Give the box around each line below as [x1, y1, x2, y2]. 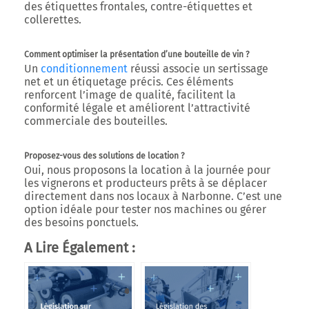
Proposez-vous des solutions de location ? [24, 151, 185, 161]
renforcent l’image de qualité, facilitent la [24, 88, 236, 101]
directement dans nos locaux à [24, 190, 181, 203]
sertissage [218, 62, 268, 75]
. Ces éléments [161, 75, 233, 88]
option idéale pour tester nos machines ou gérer [24, 203, 266, 216]
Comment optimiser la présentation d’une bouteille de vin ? [24, 50, 250, 59]
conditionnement [41, 62, 128, 75]
